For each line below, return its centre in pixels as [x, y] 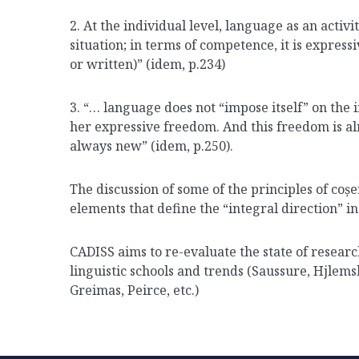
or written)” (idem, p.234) [147, 64]
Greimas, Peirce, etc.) [134, 290]
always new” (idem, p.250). [151, 146]
